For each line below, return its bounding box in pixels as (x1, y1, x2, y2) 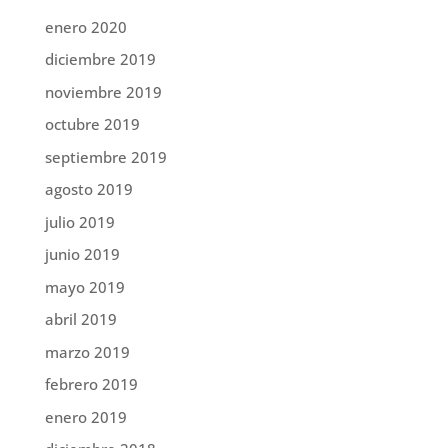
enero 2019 (44, 406, 127, 427)
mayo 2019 (44, 276, 125, 297)
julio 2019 (44, 211, 115, 232)
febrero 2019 (44, 374, 138, 395)
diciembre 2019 (44, 49, 156, 70)
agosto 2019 (44, 179, 133, 200)
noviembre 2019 (44, 81, 162, 102)
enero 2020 (44, 16, 127, 37)
